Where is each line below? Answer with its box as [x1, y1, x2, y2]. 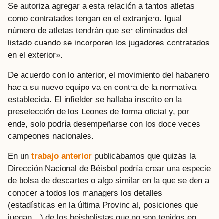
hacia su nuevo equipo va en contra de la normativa [8, 82, 196, 92]
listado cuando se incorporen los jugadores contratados [8, 38, 210, 47]
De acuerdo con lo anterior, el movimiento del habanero [8, 70, 209, 80]
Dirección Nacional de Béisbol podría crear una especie [8, 164, 211, 174]
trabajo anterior [31, 152, 92, 161]
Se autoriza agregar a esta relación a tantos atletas [8, 1, 195, 11]
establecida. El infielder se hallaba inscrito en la [8, 94, 182, 104]
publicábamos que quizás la [92, 152, 196, 161]
